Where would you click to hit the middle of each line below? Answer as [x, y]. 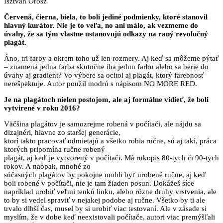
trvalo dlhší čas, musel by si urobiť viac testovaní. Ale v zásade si [105, 208]
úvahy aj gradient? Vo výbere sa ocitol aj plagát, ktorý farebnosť [104, 75]
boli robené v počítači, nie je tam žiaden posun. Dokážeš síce [99, 183]
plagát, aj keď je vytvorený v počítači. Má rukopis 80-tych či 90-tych [111, 158]
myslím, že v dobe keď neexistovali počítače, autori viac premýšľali [110, 217]
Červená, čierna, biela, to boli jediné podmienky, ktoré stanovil [106, 17]
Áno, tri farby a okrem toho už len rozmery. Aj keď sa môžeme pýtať [111, 58]
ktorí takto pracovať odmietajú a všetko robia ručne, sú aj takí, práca [110, 141]
